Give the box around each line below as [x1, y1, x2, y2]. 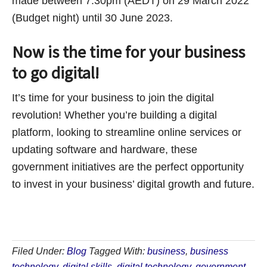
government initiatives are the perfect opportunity [12, 160, 244, 173]
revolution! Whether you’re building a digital [12, 108, 217, 121]
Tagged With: [89, 246, 147, 256]
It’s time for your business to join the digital [12, 91, 214, 104]
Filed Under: [12, 246, 67, 256]
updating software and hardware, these [12, 143, 197, 156]
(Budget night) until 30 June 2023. [12, 11, 173, 24]
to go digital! [12, 61, 99, 83]
